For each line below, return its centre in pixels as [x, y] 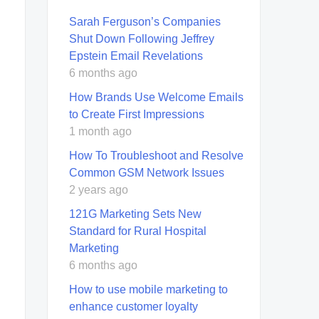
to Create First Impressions [137, 114]
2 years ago [99, 189]
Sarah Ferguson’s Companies [145, 21]
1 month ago [100, 131]
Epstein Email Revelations [136, 56]
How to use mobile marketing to [148, 289]
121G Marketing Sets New [135, 214]
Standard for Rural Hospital [138, 231]
